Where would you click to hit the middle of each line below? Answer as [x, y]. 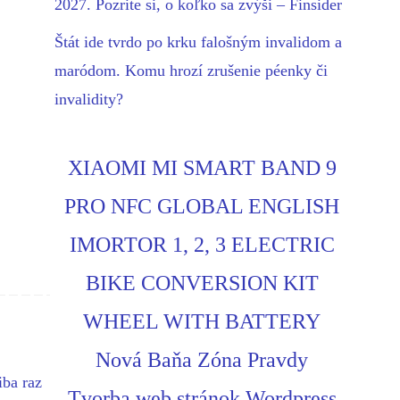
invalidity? [89, 100]
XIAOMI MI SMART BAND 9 [202, 168]
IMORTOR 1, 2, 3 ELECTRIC [202, 245]
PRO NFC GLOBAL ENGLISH [202, 207]
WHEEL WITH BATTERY [202, 322]
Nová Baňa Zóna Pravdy [202, 360]
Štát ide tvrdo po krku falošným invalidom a [198, 42]
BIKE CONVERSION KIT [202, 283]
